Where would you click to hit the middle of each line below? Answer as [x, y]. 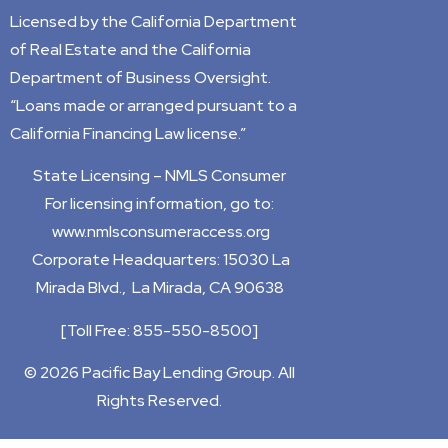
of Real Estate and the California [130, 49]
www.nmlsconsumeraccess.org [161, 232]
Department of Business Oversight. [140, 77]
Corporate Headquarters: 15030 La [160, 260]
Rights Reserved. [160, 401]
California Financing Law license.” [128, 133]
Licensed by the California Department [153, 21]
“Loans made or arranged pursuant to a [153, 105]
